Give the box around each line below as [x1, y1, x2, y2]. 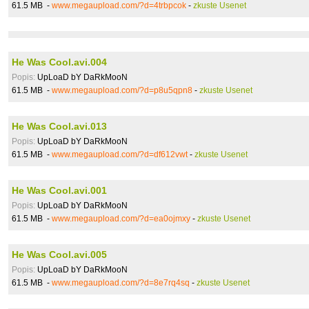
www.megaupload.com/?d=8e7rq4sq [52, 278, 190, 288]
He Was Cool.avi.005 [12, 249, 107, 260]
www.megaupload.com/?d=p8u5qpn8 [52, 86, 192, 95]
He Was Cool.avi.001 [12, 185, 107, 196]
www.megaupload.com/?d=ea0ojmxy [52, 214, 190, 223]
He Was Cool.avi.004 [12, 57, 107, 68]
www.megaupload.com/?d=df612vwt [52, 150, 188, 159]
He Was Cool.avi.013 [12, 121, 107, 132]
